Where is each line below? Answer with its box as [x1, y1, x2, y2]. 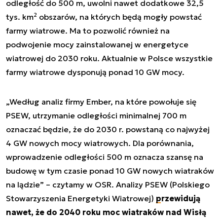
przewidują [156, 193, 200, 203]
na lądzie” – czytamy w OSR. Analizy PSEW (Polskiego [6, 179, 210, 189]
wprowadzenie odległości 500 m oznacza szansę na [6, 151, 203, 162]
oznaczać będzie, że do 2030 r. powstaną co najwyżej [6, 124, 210, 134]
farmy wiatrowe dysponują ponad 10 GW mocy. [6, 67, 184, 77]
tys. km [6, 11, 34, 22]
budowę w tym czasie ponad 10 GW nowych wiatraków [6, 165, 214, 176]
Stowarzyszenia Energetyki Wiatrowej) [6, 193, 156, 203]
